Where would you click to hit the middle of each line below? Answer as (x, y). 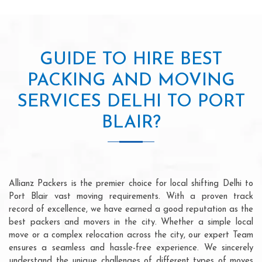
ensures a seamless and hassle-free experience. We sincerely (131, 248)
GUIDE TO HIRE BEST (131, 60)
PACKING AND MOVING (131, 81)
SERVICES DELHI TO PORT (131, 102)
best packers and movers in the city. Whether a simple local (131, 222)
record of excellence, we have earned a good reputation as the (131, 209)
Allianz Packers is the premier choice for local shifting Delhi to (131, 184)
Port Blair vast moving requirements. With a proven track (131, 196)
